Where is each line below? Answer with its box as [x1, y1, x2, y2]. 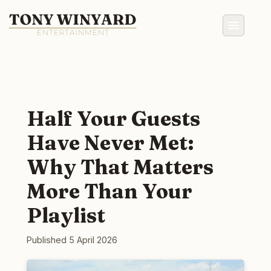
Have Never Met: [27, 129, 194, 155]
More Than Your [27, 178, 192, 204]
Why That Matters [27, 154, 214, 180]
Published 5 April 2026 [27, 234, 117, 245]
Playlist [27, 202, 105, 228]
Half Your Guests [27, 105, 200, 131]
